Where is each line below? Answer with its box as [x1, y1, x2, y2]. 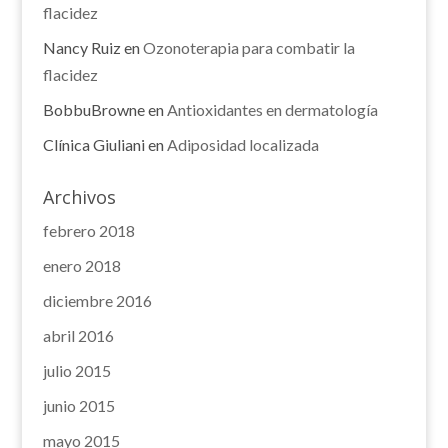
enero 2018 [42, 256, 121, 275]
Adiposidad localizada [166, 135, 319, 154]
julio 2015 [42, 361, 111, 380]
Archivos [42, 185, 116, 209]
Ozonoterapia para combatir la [142, 38, 355, 57]
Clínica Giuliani [42, 135, 145, 154]
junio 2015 [42, 396, 115, 415]
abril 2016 [42, 326, 114, 345]
